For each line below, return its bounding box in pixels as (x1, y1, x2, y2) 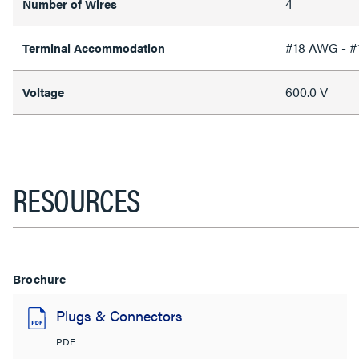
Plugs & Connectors (56, 305, 183, 325)
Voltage (22, 83, 64, 100)
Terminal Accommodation (22, 39, 165, 56)
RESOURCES (13, 176, 140, 222)
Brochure (13, 270, 67, 287)
